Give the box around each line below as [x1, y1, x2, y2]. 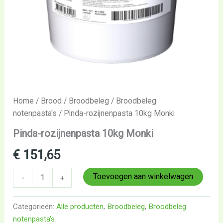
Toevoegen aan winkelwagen [93, 171, 194, 181]
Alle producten [56, 202, 104, 211]
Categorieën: [13, 202, 57, 211]
